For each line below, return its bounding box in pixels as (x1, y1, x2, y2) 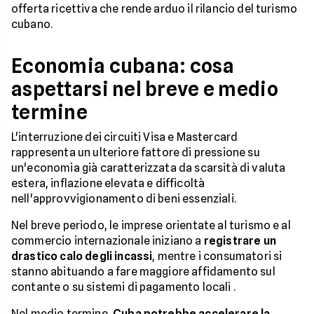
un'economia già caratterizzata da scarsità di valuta (11, 161, 286, 175)
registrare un (203, 234, 276, 247)
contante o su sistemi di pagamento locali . (11, 280, 235, 294)
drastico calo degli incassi (11, 250, 153, 263)
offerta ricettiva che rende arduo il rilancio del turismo (11, 2, 298, 15)
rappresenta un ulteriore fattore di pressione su (11, 146, 260, 159)
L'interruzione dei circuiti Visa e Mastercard (11, 130, 238, 144)
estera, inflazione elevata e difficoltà (11, 177, 205, 190)
